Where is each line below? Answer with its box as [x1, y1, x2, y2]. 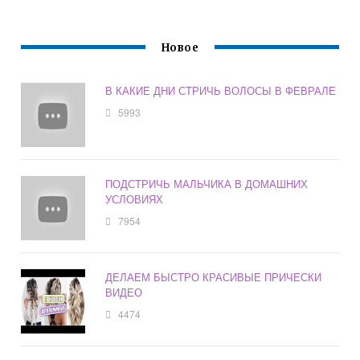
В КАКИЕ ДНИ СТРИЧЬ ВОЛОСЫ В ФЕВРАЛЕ [105, 83, 337, 99]
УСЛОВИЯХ [105, 191, 164, 207]
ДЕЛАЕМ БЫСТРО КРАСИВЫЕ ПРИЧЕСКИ [105, 269, 322, 285]
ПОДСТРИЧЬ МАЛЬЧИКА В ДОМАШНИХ [105, 176, 309, 192]
